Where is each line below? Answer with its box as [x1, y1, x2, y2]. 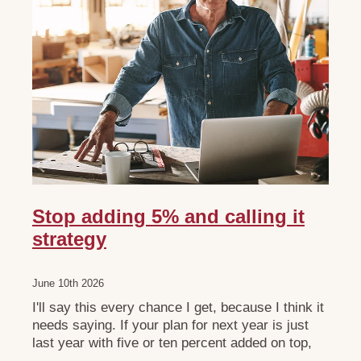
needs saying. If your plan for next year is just [32, 317, 309, 334]
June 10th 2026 [32, 277, 104, 290]
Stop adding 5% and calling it [32, 205, 305, 228]
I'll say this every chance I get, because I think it [32, 300, 324, 316]
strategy [32, 228, 106, 251]
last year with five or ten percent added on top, [32, 335, 312, 351]
